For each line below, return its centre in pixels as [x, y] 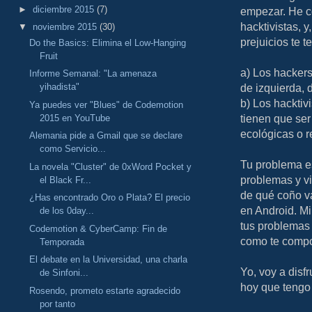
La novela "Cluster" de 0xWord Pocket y [111, 166]
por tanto [58, 304]
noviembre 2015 [66, 27]
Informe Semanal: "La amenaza [93, 74]
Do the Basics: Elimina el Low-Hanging [108, 42]
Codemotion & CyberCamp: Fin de [99, 228]
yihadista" [60, 87]
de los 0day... [67, 211]
